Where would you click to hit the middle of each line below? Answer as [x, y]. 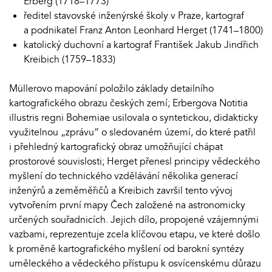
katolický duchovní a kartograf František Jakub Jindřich [141, 45]
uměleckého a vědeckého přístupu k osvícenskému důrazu [135, 263]
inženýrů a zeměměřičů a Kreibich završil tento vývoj [121, 190]
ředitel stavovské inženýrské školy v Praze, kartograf [134, 15]
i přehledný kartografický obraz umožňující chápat [116, 147]
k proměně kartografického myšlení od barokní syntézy [127, 249]
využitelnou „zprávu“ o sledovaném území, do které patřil [132, 132]
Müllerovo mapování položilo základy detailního [111, 88]
